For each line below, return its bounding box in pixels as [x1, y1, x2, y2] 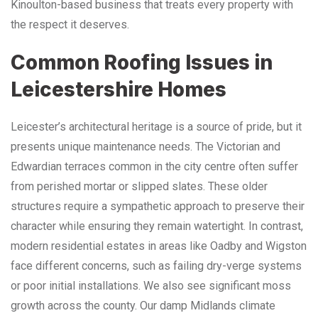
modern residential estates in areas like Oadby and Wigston [11, 238, 307, 253]
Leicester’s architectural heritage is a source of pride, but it [11, 119, 302, 133]
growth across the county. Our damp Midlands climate [11, 298, 275, 312]
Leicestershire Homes [11, 77, 226, 102]
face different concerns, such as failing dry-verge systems [11, 258, 302, 273]
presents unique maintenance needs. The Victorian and [11, 139, 280, 153]
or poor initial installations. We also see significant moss [11, 278, 291, 292]
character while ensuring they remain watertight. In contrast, [11, 219, 303, 233]
